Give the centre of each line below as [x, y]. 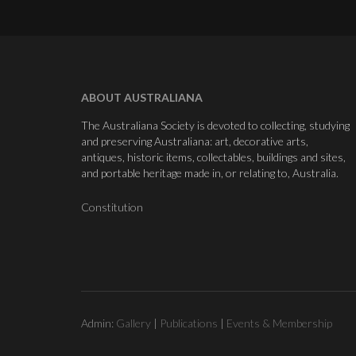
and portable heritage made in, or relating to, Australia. [210, 172]
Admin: [99, 323]
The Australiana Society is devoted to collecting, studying [215, 125]
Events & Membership [279, 323]
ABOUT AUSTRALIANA [142, 97]
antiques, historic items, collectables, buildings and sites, [213, 157]
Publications [189, 323]
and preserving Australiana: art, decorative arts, [195, 141]
